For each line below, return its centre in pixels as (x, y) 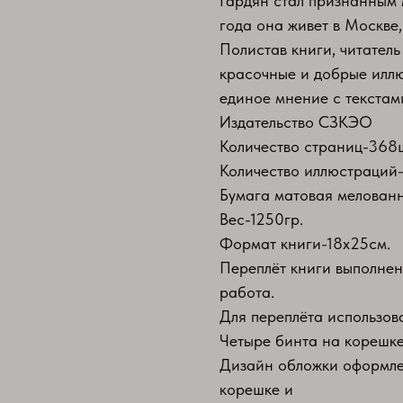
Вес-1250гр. (261, 219)
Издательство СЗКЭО (296, 121)
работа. (247, 291)
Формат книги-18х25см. (305, 243)
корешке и (256, 389)
